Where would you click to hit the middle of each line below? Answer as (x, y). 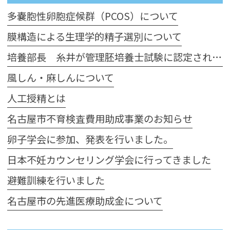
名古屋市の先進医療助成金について (85, 201)
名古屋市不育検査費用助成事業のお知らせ (100, 119)
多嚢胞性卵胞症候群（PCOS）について (93, 16)
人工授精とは (37, 98)
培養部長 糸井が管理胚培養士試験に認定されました (217, 57)
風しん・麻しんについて (61, 78)
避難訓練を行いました (56, 180)
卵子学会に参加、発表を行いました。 (90, 139)
